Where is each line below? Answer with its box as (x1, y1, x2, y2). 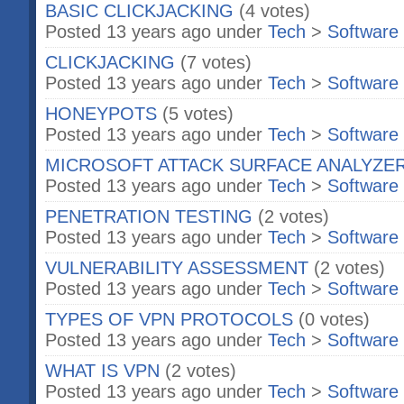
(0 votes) (298, 309, 370, 329)
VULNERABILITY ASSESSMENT (45, 258, 308, 278)
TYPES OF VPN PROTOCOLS (45, 309, 293, 329)
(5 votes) (162, 104, 234, 124)
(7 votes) (180, 52, 252, 72)
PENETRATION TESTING (45, 207, 252, 226)
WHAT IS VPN (45, 361, 160, 381)
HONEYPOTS (45, 104, 157, 124)
